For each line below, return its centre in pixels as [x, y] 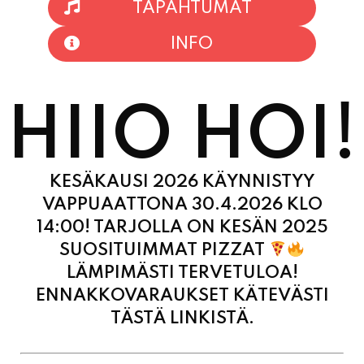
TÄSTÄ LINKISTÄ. [182, 254]
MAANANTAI [148, 336]
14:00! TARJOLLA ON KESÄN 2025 [182, 163]
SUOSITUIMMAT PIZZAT [165, 186]
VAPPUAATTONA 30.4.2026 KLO [182, 140]
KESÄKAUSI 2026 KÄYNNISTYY [182, 117]
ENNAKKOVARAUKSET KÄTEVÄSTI [182, 231]
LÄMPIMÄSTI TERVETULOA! [182, 208]
